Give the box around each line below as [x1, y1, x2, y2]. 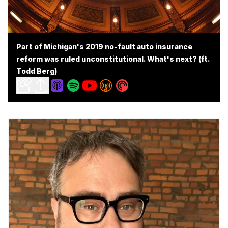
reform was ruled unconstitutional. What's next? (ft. [16, 54, 210, 63]
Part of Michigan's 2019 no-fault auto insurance [16, 42, 192, 51]
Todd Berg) [16, 67, 57, 75]
